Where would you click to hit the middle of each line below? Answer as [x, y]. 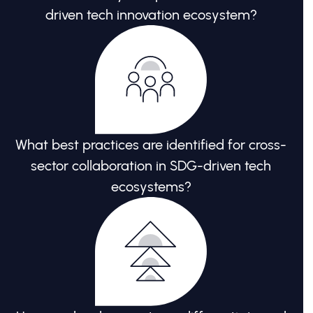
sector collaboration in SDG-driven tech [151, 166]
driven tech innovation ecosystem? [151, 15]
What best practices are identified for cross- [151, 145]
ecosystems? [151, 187]
